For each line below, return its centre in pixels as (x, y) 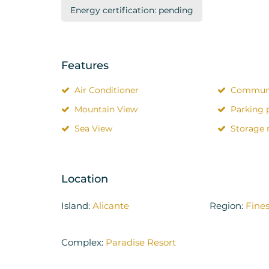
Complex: (83, 242)
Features (85, 65)
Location (85, 179)
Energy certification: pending (132, 10)
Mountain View (106, 109)
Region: (227, 205)
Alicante (111, 205)
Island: (77, 205)
